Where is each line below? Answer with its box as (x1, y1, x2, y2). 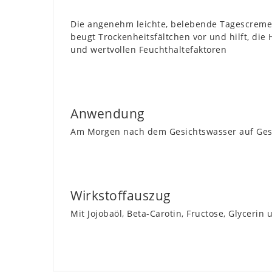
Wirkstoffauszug (70, 186, 171, 204)
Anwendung (70, 104, 145, 122)
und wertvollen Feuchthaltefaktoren (70, 43, 226, 55)
